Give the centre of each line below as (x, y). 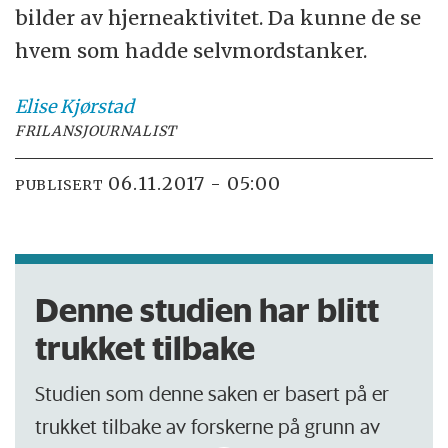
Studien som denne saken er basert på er (212, 393)
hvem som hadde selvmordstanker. (191, 50)
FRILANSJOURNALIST (96, 130)
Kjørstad (97, 106)
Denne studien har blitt (207, 309)
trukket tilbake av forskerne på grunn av (208, 426)
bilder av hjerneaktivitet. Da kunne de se (218, 17)
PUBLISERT (59, 185)
